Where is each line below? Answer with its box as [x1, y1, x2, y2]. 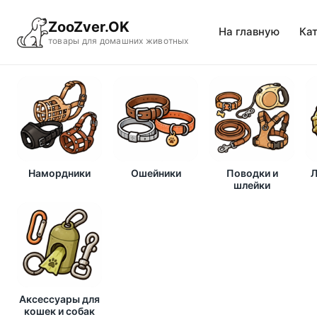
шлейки [234, 179, 270, 191]
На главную [218, 25, 279, 38]
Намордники [28, 167, 91, 179]
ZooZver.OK [48, 18, 129, 35]
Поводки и [226, 167, 278, 179]
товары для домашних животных [48, 35, 189, 46]
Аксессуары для [19, 293, 100, 305]
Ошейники [130, 167, 181, 179]
